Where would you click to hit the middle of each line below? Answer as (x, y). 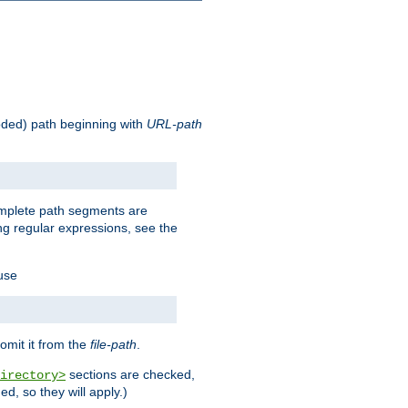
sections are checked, (130, 375)
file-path (113, 345)
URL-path (174, 124)
